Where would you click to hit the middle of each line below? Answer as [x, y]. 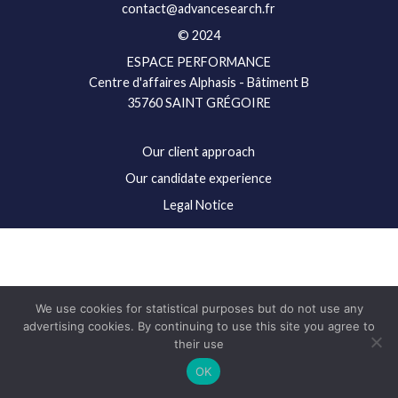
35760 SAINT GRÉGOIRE [199, 102]
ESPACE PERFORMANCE [199, 61]
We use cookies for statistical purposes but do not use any [199, 308]
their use [199, 344]
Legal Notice [199, 204]
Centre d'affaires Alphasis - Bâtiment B [199, 82]
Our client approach [199, 151]
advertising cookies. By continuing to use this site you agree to [199, 326]
